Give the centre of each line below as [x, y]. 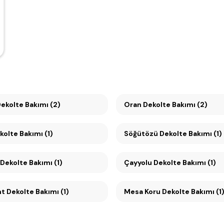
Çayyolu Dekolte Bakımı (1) [185, 162]
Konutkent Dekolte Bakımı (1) [38, 191]
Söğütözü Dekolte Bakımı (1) [191, 133]
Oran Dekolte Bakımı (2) [175, 104]
